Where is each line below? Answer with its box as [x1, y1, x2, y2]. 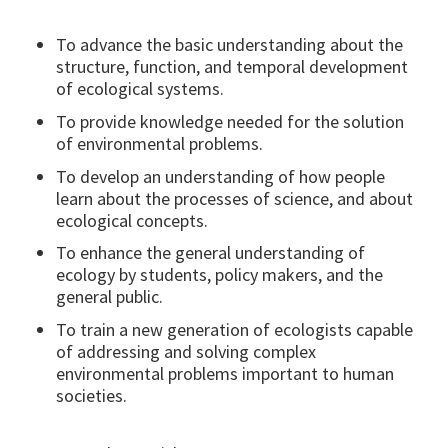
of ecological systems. [56, 77, 224, 101]
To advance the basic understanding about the [56, 33, 403, 57]
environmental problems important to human [56, 361, 394, 385]
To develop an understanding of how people [56, 164, 385, 188]
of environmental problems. [56, 131, 263, 155]
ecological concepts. [56, 208, 208, 232]
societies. [56, 383, 127, 407]
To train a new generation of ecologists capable [56, 317, 413, 341]
